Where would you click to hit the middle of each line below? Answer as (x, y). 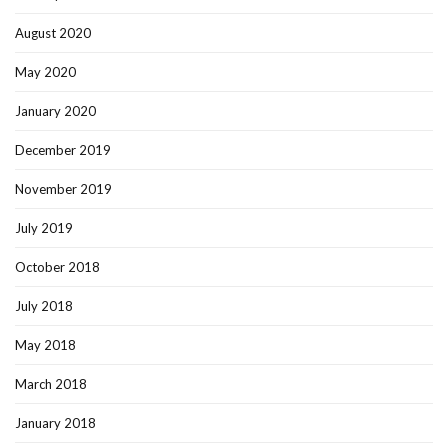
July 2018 (44, 306)
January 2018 (55, 423)
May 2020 (45, 72)
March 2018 (51, 384)
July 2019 (44, 228)
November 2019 (63, 189)
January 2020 (55, 111)
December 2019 (63, 150)
